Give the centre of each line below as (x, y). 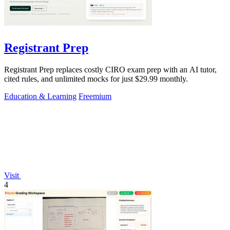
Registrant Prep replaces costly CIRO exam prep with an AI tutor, (110, 70)
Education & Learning (40, 97)
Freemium (95, 97)
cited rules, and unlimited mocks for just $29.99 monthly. (96, 79)
